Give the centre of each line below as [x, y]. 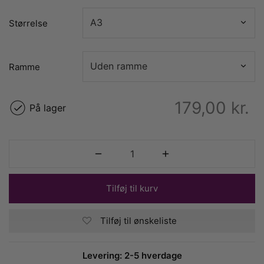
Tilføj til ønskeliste [138, 221]
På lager [48, 108]
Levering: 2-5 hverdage [132, 255]
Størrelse [28, 23]
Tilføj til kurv [132, 188]
